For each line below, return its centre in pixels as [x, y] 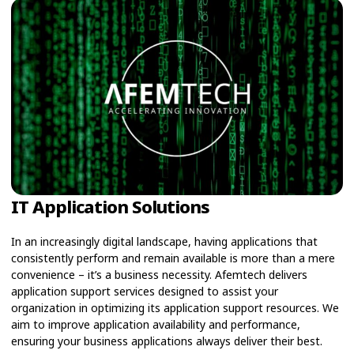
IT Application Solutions [110, 206]
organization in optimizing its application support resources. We [175, 307]
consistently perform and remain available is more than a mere [173, 258]
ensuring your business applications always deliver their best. [168, 341]
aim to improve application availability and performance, [156, 324]
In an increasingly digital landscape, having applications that [164, 241]
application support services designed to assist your [145, 291]
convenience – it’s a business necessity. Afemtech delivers [159, 274]
